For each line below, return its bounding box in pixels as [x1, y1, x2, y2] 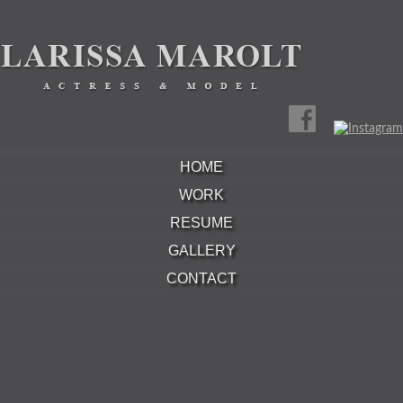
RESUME [170, 215, 233, 230]
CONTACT [166, 271, 237, 286]
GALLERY [167, 243, 236, 258]
